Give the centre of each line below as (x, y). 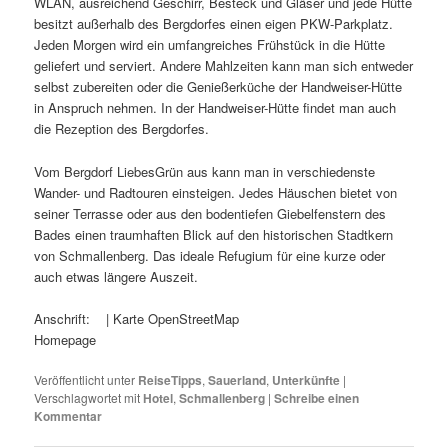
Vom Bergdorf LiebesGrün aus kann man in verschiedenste (205, 171)
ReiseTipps (170, 379)
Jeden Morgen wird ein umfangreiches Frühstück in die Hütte (210, 45)
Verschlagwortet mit (87, 397)
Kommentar (68, 415)
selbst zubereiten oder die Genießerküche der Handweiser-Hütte (218, 87)
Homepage (65, 339)
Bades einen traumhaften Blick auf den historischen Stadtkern (214, 234)
